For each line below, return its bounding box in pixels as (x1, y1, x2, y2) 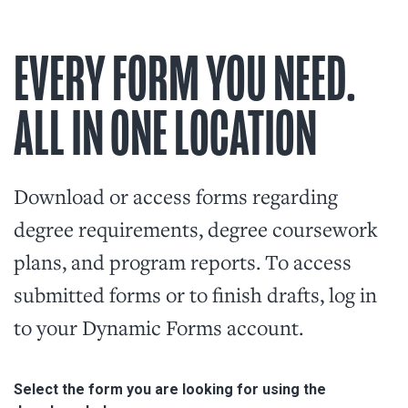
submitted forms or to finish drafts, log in (14, 280, 377, 308)
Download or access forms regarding (14, 181, 338, 209)
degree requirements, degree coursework (14, 214, 378, 242)
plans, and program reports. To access (14, 247, 352, 275)
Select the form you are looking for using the (14, 380, 326, 398)
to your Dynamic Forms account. (14, 312, 303, 341)
